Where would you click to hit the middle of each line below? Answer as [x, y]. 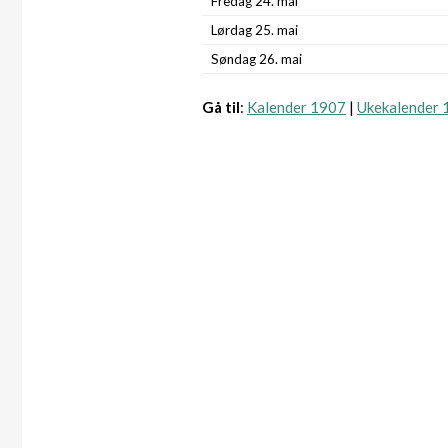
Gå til [221, 107]
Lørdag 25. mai [254, 30]
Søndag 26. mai [256, 59]
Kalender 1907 [296, 107]
